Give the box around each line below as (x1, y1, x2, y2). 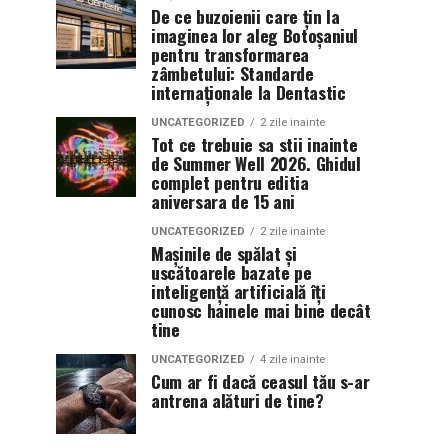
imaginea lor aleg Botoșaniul (151, 22, 359, 48)
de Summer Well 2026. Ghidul (151, 150, 361, 176)
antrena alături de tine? (151, 387, 324, 413)
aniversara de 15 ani (151, 188, 295, 214)
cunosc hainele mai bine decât (151, 297, 371, 323)
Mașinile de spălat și (151, 240, 297, 266)
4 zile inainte (260, 353, 325, 366)
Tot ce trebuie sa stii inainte (151, 131, 358, 157)
